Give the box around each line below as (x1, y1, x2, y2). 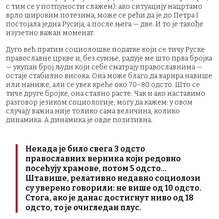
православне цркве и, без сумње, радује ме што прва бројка (6, 54, 212, 63)
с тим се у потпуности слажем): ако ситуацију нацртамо (6, 2, 202, 11)
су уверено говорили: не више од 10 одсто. (25, 183, 201, 193)
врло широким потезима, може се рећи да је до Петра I (6, 11, 198, 20)
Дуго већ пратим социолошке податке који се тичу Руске (6, 45, 205, 54)
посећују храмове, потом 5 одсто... (25, 163, 167, 173)
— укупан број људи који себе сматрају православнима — (6, 63, 202, 71)
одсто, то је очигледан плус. (25, 202, 141, 212)
